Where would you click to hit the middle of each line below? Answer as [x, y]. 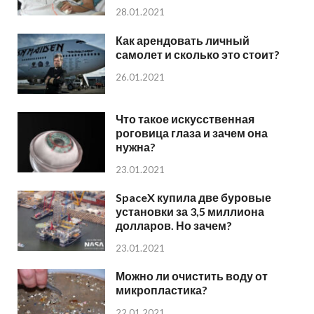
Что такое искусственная [185, 118]
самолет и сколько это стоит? [198, 54]
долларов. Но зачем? [174, 225]
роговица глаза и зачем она [192, 132]
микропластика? [162, 290]
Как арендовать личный [183, 40]
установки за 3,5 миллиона [190, 211]
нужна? [136, 146]
